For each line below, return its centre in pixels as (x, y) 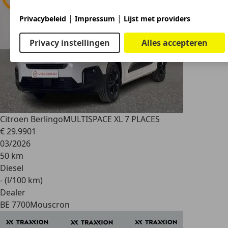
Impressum (95, 18)
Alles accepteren (175, 42)
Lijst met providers (157, 18)
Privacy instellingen (69, 42)
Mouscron (50, 205)
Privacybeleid (43, 18)
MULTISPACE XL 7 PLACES (111, 119)
